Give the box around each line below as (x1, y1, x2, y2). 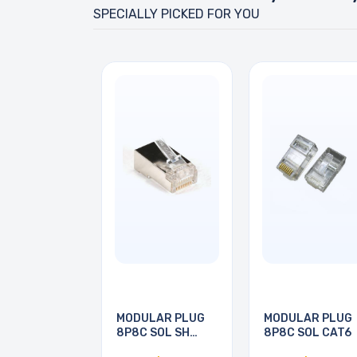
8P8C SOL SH (116, 326, 190, 340)
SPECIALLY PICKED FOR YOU (93, 6, 260, 22)
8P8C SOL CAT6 (264, 326, 351, 340)
